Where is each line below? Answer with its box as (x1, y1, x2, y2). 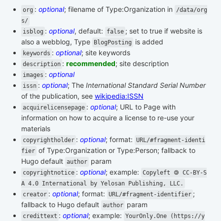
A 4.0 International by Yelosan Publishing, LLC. (21, 180, 184, 187)
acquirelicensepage (23, 104, 85, 111)
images (23, 72, 43, 79)
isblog (23, 28, 43, 36)
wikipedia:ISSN (95, 92, 144, 101)
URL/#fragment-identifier (109, 191, 191, 198)
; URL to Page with (116, 103, 176, 111)
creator (23, 191, 47, 198)
